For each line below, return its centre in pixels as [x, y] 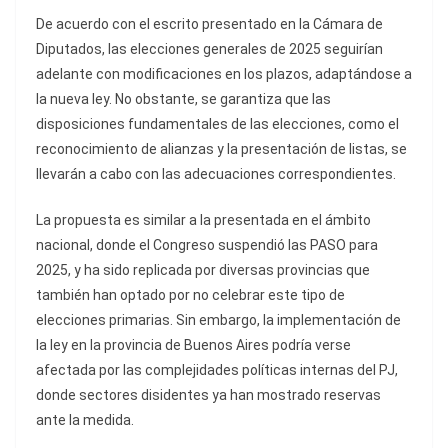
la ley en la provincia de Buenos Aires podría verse [193, 345]
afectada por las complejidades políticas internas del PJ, [217, 370]
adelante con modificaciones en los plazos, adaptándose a [224, 74]
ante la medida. [85, 420]
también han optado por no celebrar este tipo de [190, 295]
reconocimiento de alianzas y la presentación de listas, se [221, 149]
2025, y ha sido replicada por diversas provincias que [203, 270]
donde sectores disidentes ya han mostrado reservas [208, 395]
